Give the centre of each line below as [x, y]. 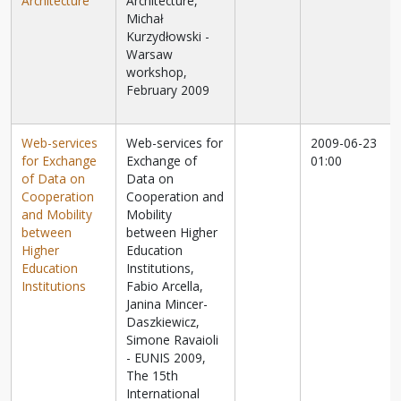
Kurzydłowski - [168, 37]
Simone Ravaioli [173, 340]
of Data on [54, 179]
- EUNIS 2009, [166, 358]
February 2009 [168, 90]
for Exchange [60, 161]
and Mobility [57, 215]
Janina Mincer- [167, 304]
